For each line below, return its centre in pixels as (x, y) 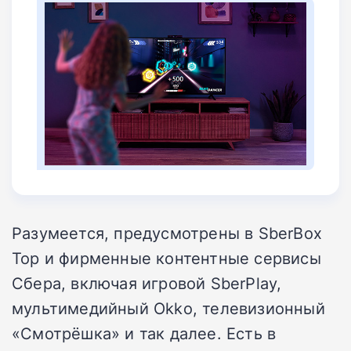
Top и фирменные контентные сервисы (166, 257)
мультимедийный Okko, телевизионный (168, 308)
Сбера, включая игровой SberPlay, (147, 282)
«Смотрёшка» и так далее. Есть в (144, 333)
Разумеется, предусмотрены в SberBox (167, 232)
